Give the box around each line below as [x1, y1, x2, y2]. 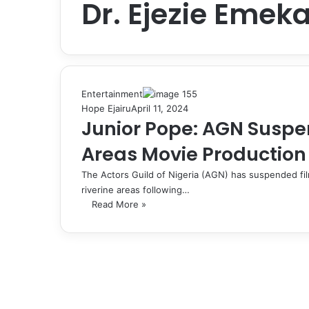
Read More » [92, 198, 146, 210]
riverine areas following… [81, 183, 190, 195]
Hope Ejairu [81, 102, 131, 114]
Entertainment [81, 88, 143, 99]
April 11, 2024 [131, 102, 188, 114]
